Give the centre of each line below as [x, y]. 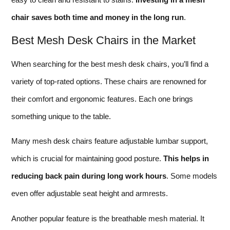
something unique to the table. [61, 116]
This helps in [186, 159]
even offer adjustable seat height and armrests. [90, 194]
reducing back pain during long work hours [89, 176]
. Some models [192, 176]
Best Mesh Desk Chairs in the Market [103, 40]
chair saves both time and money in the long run [98, 17]
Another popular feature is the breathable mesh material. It [108, 218]
